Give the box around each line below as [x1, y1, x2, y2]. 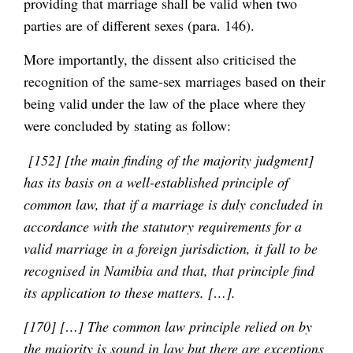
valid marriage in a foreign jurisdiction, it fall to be [24, 238, 318, 258]
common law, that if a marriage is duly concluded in [24, 194, 323, 214]
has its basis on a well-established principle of [24, 172, 288, 191]
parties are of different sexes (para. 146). [24, 15, 255, 35]
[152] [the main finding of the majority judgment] [24, 150, 314, 169]
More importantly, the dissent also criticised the [24, 50, 296, 69]
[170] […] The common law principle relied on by [24, 316, 312, 336]
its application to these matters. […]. [24, 282, 236, 302]
